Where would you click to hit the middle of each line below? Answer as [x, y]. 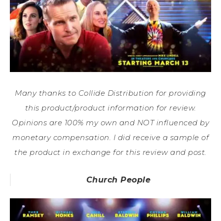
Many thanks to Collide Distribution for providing [110, 93]
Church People [118, 180]
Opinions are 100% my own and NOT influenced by [110, 123]
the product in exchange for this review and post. [110, 152]
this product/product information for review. [110, 108]
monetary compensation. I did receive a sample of [110, 138]
